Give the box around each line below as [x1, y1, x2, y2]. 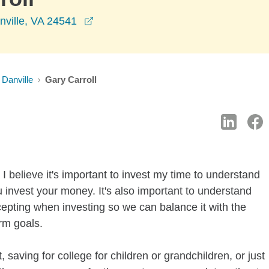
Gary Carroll [45, 74, 97, 85]
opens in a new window [93, 14, 205, 26]
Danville [2, 74, 33, 85]
